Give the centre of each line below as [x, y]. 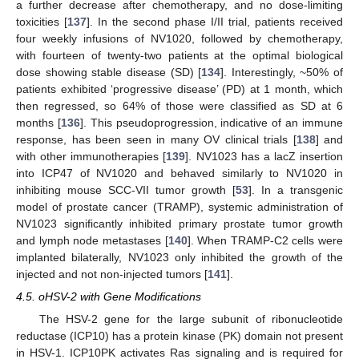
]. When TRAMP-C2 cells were [265, 240]
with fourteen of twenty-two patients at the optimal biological [179, 55]
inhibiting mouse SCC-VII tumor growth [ [126, 190]
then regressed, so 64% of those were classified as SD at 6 [179, 105]
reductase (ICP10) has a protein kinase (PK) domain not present [179, 335]
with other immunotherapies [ [91, 156]
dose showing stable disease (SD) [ [109, 72]
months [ [38, 122]
